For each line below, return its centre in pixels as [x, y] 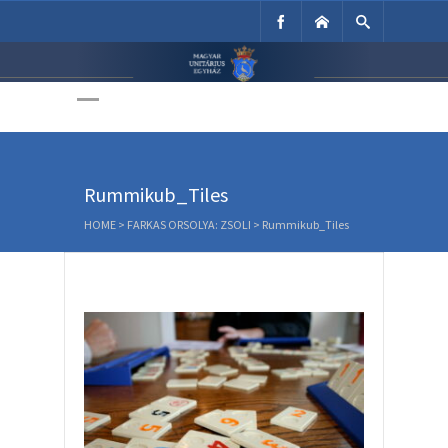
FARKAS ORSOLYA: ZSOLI [189, 224]
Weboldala [224, 109]
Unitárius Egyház [224, 64]
